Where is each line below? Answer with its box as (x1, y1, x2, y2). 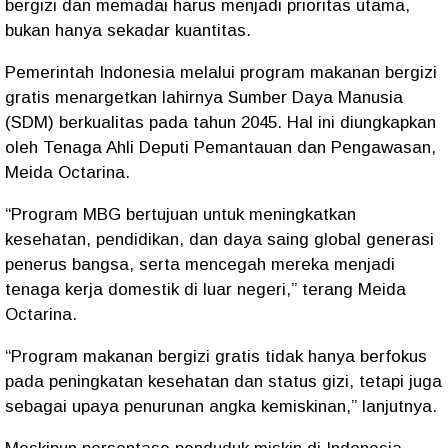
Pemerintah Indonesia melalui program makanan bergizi (5, 63, 437, 82)
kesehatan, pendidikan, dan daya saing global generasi (5, 230, 434, 249)
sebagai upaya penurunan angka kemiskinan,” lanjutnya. (5, 397, 437, 416)
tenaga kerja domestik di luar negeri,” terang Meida (5, 280, 406, 299)
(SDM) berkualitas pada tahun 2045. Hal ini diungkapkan (5, 113, 436, 132)
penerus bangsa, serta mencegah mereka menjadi (5, 255, 395, 274)
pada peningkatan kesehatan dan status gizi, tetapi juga (5, 372, 442, 391)
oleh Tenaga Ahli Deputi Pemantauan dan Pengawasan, (5, 138, 436, 157)
